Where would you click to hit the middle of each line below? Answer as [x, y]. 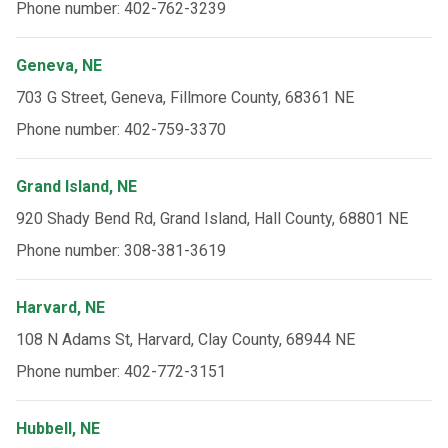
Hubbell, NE [58, 428]
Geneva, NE [59, 65]
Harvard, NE [60, 307]
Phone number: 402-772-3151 [121, 371]
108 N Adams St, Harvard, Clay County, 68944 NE [185, 339]
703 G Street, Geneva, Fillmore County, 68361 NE [185, 97]
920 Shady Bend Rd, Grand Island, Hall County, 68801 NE [212, 218]
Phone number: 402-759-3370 [121, 129]
